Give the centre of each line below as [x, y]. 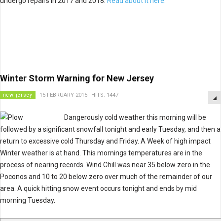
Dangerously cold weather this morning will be [135, 117]
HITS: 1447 [105, 95]
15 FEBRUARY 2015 [63, 95]
